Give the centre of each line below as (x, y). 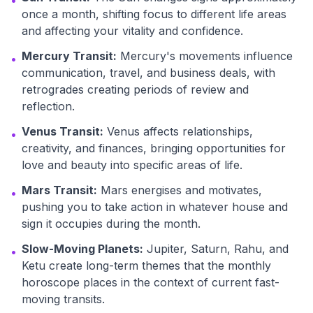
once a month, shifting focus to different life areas (154, 14)
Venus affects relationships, (178, 131)
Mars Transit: (59, 190)
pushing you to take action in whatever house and (155, 207)
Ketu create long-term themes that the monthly (146, 265)
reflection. (48, 106)
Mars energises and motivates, (180, 190)
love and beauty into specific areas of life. (132, 165)
